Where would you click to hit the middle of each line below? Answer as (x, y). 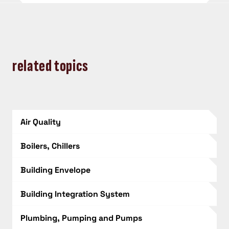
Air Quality (41, 122)
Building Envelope (55, 170)
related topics (50, 66)
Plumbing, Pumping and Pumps (81, 218)
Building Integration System (75, 194)
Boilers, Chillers (50, 146)
